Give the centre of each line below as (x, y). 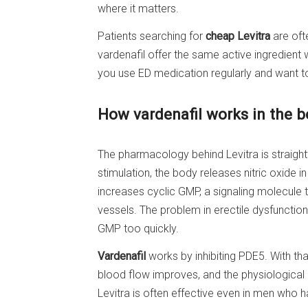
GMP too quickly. (138, 228)
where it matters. (138, 9)
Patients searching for (152, 36)
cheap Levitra (238, 36)
